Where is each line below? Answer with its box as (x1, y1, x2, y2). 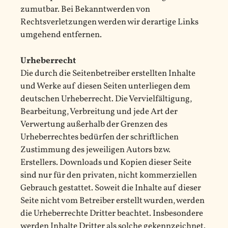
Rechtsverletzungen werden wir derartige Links (20, 16, 198, 28)
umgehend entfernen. (20, 29, 102, 41)
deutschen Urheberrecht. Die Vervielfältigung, (20, 93, 192, 105)
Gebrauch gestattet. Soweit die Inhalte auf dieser (20, 182, 201, 194)
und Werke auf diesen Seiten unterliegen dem (20, 80, 190, 92)
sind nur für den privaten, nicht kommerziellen (20, 169, 197, 181)
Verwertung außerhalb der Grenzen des (20, 118, 167, 130)
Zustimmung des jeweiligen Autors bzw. (20, 144, 170, 156)
